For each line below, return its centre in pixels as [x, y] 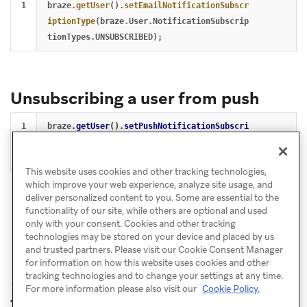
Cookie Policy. [231, 289]
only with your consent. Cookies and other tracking [130, 224]
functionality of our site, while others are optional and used [146, 211]
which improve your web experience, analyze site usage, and [149, 185]
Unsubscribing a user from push [135, 98]
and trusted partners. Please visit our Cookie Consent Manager [154, 250]
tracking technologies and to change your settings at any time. [154, 276]
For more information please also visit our [112, 289]
